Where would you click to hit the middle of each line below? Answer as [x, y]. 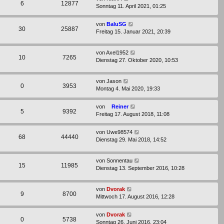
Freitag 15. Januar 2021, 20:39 [133, 31]
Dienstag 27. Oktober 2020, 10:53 [137, 60]
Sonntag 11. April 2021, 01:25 [131, 6]
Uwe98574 [119, 132]
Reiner [120, 106]
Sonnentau [119, 161]
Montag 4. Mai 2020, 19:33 [128, 88]
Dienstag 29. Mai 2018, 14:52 [131, 139]
